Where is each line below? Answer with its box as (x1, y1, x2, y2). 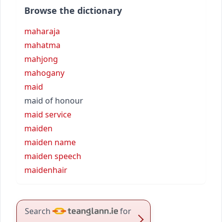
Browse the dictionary (24, 4, 122, 16)
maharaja (24, 25, 60, 37)
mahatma (24, 39, 60, 51)
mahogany (24, 67, 64, 78)
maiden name (24, 136, 76, 148)
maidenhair (24, 164, 67, 175)
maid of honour (24, 95, 83, 106)
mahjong (24, 53, 58, 64)
